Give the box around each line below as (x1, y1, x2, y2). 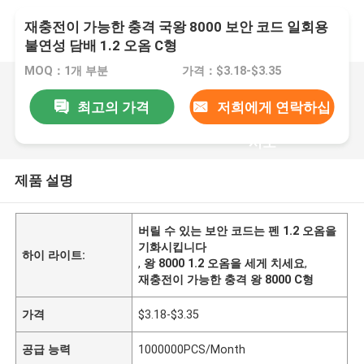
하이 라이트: (22, 248, 86, 262)
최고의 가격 (76, 98, 149, 115)
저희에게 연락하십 (216, 98, 331, 115)
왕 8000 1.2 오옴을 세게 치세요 (144, 256, 305, 270)
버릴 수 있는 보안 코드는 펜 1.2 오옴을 (138, 223, 337, 237)
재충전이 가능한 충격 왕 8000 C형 (138, 272, 314, 286)
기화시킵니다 (138, 240, 207, 253)
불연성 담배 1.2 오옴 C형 (24, 37, 178, 54)
